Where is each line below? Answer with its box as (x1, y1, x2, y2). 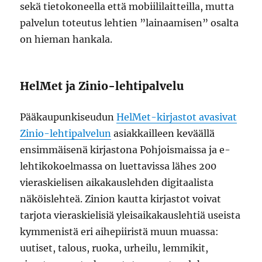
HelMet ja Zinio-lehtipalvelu (20, 79, 184, 93)
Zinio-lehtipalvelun (20, 127, 112, 139)
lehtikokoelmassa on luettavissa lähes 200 (20, 160, 217, 172)
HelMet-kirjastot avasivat (116, 111, 237, 123)
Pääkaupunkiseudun (20, 111, 117, 123)
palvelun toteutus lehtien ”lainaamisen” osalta (20, 17, 239, 29)
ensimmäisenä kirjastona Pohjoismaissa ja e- (20, 144, 231, 156)
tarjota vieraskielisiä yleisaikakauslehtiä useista (20, 209, 241, 221)
